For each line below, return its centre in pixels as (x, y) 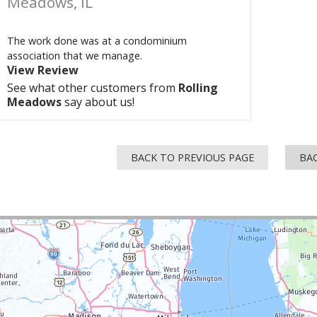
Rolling (198, 88)
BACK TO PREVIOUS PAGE (192, 157)
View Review (43, 70)
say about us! (98, 102)
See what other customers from (93, 88)
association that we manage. (75, 56)
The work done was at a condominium (97, 41)
